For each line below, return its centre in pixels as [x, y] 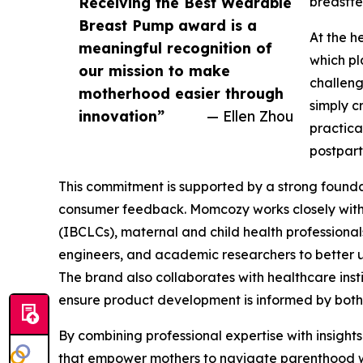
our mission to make [154, 71]
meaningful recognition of [175, 48]
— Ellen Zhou [250, 116]
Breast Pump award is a [168, 26]
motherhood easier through [181, 94]
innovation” [122, 116]
